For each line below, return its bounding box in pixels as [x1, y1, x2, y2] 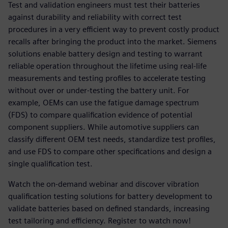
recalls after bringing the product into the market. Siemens [8, 37, 217, 47]
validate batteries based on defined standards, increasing [8, 204, 210, 214]
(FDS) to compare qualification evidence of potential [8, 110, 192, 120]
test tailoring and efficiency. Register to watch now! [8, 216, 191, 226]
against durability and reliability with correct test [8, 12, 182, 22]
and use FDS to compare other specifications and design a [8, 147, 212, 157]
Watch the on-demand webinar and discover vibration [8, 179, 199, 189]
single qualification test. [8, 159, 93, 169]
